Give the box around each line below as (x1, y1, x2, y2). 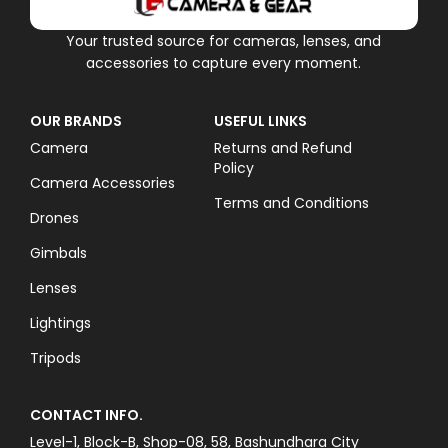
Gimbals (30, 242, 87, 263)
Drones (30, 207, 79, 228)
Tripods (30, 347, 81, 368)
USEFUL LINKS (213, 110, 307, 131)
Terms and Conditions (213, 192, 369, 213)
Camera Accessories (30, 172, 175, 193)
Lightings (30, 312, 91, 333)
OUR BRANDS (30, 110, 122, 131)
